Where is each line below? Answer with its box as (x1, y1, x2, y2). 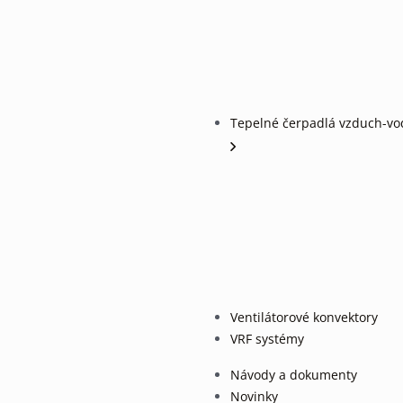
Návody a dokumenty (230, 366, 357, 384)
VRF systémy (230, 330, 304, 348)
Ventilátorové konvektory (230, 309, 378, 327)
